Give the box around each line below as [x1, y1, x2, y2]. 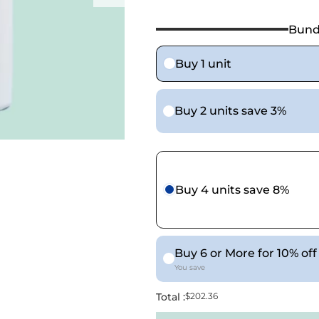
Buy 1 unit [174, 56, 231, 70]
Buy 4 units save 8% [174, 182, 289, 197]
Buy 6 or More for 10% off [174, 246, 317, 260]
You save [174, 262, 205, 272]
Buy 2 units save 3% [174, 104, 286, 118]
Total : [155, 290, 185, 303]
